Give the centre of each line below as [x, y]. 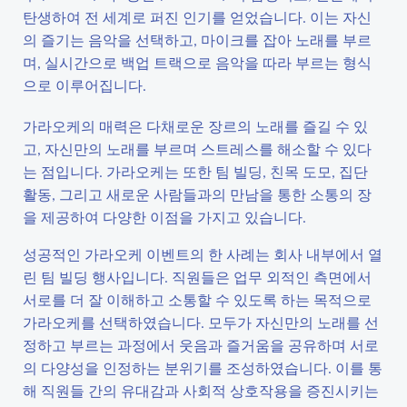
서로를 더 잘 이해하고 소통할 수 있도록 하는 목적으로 [197, 299]
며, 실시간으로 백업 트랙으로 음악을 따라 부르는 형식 [197, 62]
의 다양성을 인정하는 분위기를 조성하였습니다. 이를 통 [203, 367]
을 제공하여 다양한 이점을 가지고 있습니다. [164, 217]
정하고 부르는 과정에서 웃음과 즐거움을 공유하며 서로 [201, 345]
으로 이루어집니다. [84, 85]
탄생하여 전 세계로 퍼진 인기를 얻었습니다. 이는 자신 [197, 17]
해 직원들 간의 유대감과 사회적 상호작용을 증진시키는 [201, 390]
